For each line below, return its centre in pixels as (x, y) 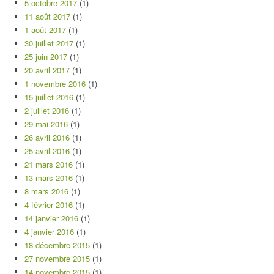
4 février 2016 (49, 205)
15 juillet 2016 (49, 97)
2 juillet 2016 (47, 110)
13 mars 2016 (49, 178)
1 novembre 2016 (55, 83)
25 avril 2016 (47, 151)
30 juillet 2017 (49, 43)
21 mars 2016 (49, 164)
